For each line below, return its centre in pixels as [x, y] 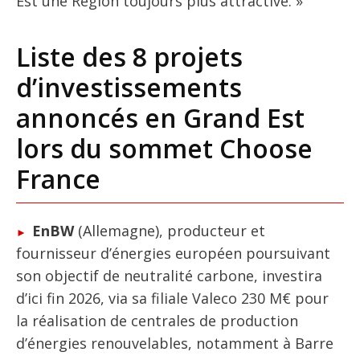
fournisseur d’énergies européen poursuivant [173, 253]
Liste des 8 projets [129, 56]
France [58, 178]
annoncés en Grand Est [160, 117]
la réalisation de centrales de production [157, 320]
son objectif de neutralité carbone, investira [169, 275]
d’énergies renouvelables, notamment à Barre [175, 343]
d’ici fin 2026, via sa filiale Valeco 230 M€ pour [172, 298]
